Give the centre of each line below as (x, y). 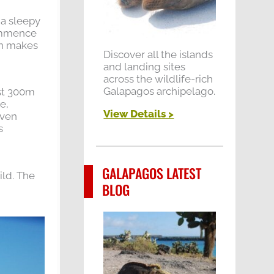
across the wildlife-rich (158, 79)
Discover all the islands (158, 54)
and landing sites (145, 66)
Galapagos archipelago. (160, 91)
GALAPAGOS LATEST (152, 173)
